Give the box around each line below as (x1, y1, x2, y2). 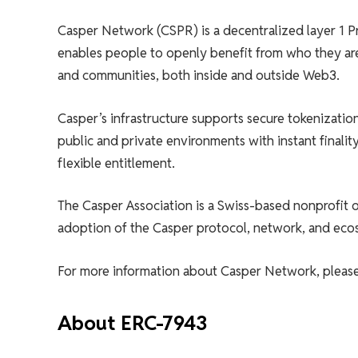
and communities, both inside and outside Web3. (57, 66, 340, 85)
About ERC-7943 (57, 310, 207, 336)
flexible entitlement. (57, 153, 175, 172)
